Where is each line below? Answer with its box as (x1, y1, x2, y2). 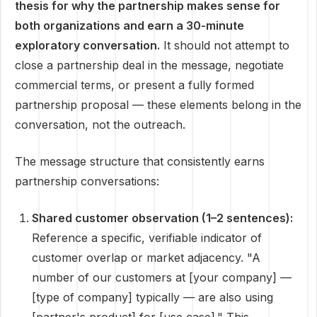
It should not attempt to (160, 38, 289, 52)
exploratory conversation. (15, 38, 160, 52)
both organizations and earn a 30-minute (15, 18, 244, 33)
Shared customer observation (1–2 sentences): (32, 211, 293, 225)
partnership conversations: (15, 174, 159, 188)
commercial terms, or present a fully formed (15, 78, 254, 92)
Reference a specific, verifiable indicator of (32, 231, 262, 245)
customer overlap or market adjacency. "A (32, 250, 260, 265)
